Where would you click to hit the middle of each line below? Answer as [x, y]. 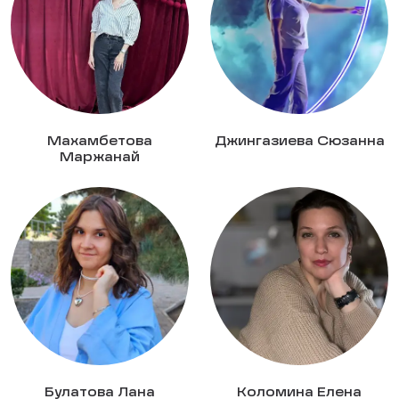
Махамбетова [100, 142]
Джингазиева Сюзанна [299, 142]
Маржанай [100, 158]
